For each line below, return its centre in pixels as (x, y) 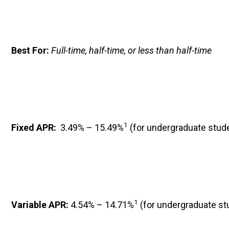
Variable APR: (41, 205)
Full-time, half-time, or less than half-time (131, 50)
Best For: (31, 50)
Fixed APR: (35, 128)
